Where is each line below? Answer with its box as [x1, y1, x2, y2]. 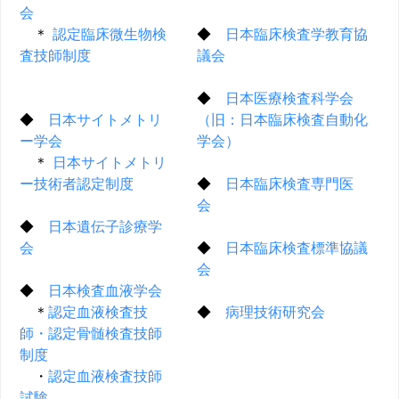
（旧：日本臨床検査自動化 [197, 111, 368, 128]
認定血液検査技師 [48, 368, 162, 385]
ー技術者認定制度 [20, 175, 134, 192]
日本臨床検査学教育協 [225, 26, 368, 43]
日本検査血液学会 [48, 282, 162, 299]
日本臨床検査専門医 [225, 175, 354, 192]
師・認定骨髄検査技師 [20, 325, 162, 342]
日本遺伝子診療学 [48, 218, 162, 235]
